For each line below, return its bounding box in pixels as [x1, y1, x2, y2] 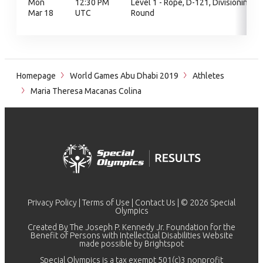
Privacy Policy [28, 198, 77, 207]
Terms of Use [82, 198, 130, 207]
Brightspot [144, 239, 184, 248]
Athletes [193, 71, 224, 80]
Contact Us [135, 198, 176, 207]
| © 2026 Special [176, 198, 235, 207]
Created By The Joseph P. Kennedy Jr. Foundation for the [28, 222, 235, 232]
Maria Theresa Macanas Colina [29, 86, 141, 96]
